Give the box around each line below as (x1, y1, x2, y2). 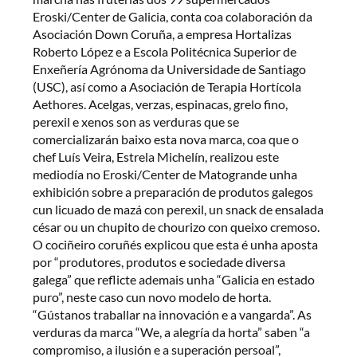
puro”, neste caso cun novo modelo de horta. (33, 288, 272, 304)
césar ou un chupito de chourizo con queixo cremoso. (33, 218, 320, 234)
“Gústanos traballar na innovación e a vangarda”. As (33, 306, 312, 322)
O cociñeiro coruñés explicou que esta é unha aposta (33, 236, 319, 252)
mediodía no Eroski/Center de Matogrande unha (33, 166, 298, 182)
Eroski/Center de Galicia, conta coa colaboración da (33, 8, 313, 24)
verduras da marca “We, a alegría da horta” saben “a (33, 324, 311, 339)
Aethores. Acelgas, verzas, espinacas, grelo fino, (33, 96, 288, 112)
